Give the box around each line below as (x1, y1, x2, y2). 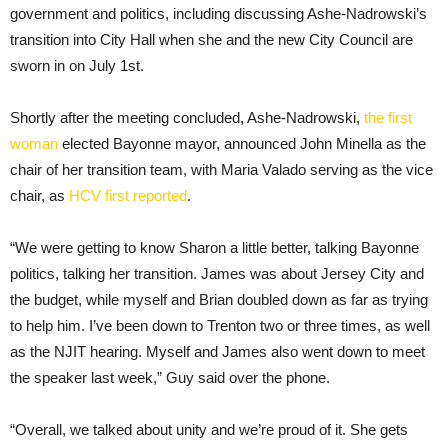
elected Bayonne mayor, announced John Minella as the (58, 134, 426, 152)
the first (364, 108, 412, 126)
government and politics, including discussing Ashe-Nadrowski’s (10, 4, 427, 22)
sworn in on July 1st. (10, 56, 144, 74)
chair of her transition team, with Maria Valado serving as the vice (10, 160, 433, 178)
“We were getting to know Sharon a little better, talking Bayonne (10, 238, 419, 256)
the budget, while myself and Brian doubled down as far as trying (10, 290, 428, 308)
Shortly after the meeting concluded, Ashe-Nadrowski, (10, 108, 364, 126)
